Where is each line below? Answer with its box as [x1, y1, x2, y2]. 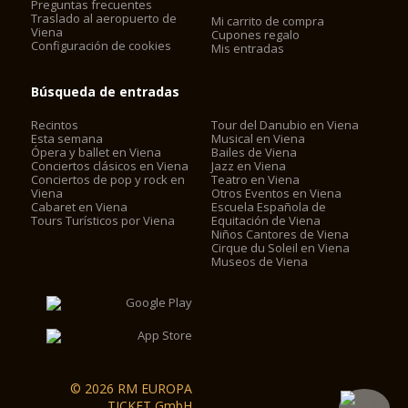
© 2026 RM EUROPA [70, 380, 193, 397]
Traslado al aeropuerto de [31, 10, 178, 26]
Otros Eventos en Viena [211, 185, 342, 201]
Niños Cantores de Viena [211, 226, 350, 242]
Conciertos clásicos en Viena [31, 158, 189, 174]
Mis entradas [211, 40, 285, 56]
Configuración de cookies [31, 37, 172, 54]
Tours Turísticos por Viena [31, 212, 176, 229]
